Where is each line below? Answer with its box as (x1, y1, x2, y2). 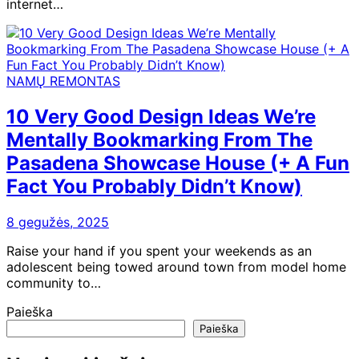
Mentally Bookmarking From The (6, 128, 313, 152)
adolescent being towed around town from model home (6, 259, 346, 276)
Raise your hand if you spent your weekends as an (6, 243, 312, 260)
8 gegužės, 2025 (6, 214, 109, 231)
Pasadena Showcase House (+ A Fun (6, 151, 349, 175)
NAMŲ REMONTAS (6, 73, 120, 90)
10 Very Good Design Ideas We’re (6, 105, 316, 129)
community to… (6, 275, 101, 292)
